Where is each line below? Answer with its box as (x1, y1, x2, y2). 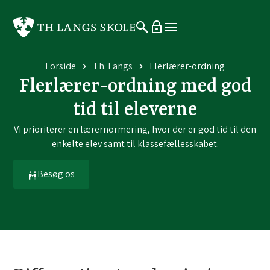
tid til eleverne (73, 99, 197, 121)
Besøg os (37, 168, 75, 181)
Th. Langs (93, 60, 133, 72)
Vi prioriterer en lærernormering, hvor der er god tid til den (14, 123, 256, 136)
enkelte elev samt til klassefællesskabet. (51, 137, 219, 150)
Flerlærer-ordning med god (19, 76, 251, 98)
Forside (45, 60, 76, 72)
